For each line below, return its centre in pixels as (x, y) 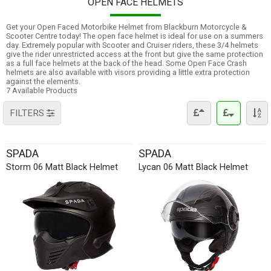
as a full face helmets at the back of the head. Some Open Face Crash (126, 63)
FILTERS (28, 113)
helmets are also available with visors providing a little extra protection (128, 72)
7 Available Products (42, 90)
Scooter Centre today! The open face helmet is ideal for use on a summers (135, 36)
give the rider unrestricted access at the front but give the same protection (135, 54)
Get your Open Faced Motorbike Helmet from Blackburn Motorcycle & (126, 27)
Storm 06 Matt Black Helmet (62, 167)
